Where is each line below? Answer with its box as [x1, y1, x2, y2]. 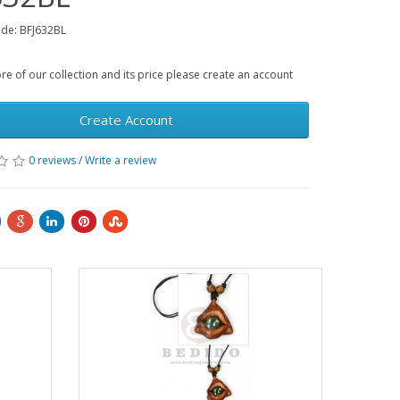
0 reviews [29, 153, 77, 169]
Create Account [79, 111, 174, 129]
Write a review [85, 153, 157, 169]
